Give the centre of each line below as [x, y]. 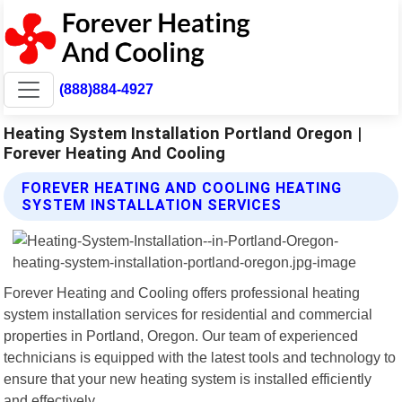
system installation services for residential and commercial [188, 314]
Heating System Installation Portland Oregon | [183, 133]
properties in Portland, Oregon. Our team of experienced [181, 335]
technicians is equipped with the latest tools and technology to [200, 357]
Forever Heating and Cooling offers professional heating [182, 292]
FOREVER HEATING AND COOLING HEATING [182, 188]
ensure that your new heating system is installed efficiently [188, 378]
